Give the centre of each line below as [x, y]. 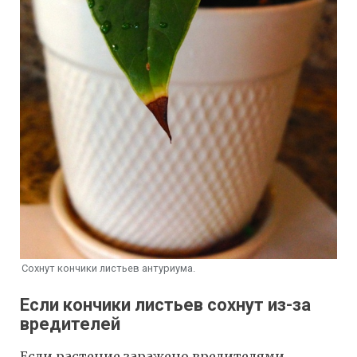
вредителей [70, 324]
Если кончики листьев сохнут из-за [165, 305]
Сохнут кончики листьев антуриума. [108, 268]
